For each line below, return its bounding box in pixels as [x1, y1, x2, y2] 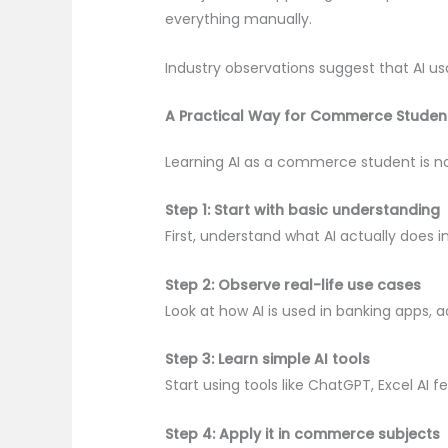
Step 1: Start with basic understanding [165, 200, 441, 221]
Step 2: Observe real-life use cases [165, 274, 422, 295]
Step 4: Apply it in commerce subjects [165, 423, 441, 444]
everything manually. [165, 9, 313, 30]
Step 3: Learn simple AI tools [165, 349, 371, 370]
